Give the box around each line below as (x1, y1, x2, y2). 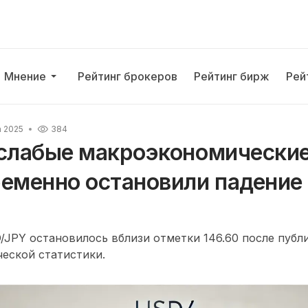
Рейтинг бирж (194, 69, 270, 83)
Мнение (4, 69, 47, 83)
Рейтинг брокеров (78, 69, 178, 83)
